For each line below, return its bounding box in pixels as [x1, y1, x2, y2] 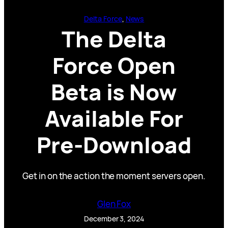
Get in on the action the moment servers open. [22, 169, 206, 182]
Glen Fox [97, 197, 131, 210]
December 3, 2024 [84, 213, 144, 223]
